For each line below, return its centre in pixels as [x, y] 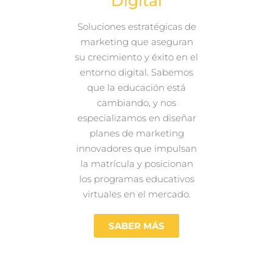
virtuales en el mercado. [136, 194]
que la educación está [136, 88]
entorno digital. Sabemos [136, 73]
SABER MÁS [136, 226]
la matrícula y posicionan [136, 164]
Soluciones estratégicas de [136, 27]
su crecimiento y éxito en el [136, 57]
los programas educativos [136, 179]
